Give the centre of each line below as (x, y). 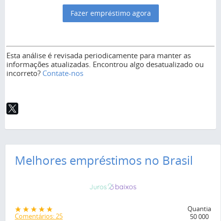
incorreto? (24, 73)
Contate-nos (63, 73)
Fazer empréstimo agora (110, 13)
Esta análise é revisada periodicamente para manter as (99, 55)
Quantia (199, 209)
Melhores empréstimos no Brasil (104, 160)
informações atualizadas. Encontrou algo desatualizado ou (105, 64)
